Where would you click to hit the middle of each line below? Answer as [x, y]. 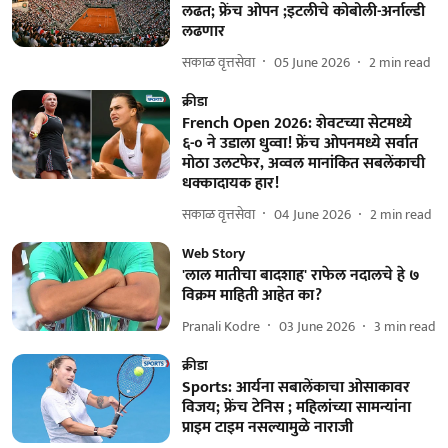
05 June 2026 [311, 62]
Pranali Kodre [220, 326]
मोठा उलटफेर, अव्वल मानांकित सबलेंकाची [303, 163]
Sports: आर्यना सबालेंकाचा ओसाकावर [295, 387]
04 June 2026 [312, 214]
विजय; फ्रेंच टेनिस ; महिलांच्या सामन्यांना [296, 407]
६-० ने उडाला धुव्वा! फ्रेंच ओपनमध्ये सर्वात [299, 143]
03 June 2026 [316, 326]
